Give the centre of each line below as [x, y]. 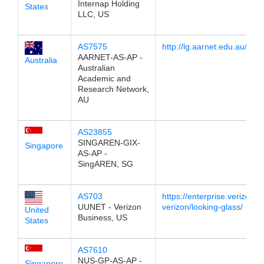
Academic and [104, 78]
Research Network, [113, 89]
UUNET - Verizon [109, 207]
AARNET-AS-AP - [110, 57]
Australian [96, 68]
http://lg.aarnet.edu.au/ [204, 47]
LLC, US [93, 14]
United [37, 209]
